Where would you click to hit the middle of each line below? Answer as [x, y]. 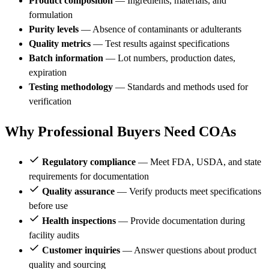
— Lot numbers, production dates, [169, 58]
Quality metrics [60, 44]
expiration [48, 72]
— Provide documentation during [180, 220]
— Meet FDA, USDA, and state [198, 162]
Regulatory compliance [89, 162]
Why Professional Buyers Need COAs [120, 131]
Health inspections [79, 220]
